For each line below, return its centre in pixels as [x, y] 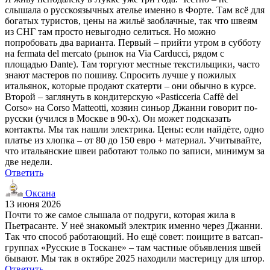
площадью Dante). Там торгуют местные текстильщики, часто [132, 64]
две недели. [29, 162]
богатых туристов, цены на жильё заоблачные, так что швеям [131, 20]
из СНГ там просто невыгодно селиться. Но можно [110, 31]
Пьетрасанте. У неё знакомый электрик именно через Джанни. [134, 225]
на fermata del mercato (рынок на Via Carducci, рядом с [115, 53]
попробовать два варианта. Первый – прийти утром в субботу [133, 42]
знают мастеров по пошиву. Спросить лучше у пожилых [121, 75]
